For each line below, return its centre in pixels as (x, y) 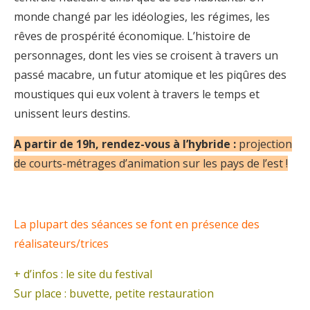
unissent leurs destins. (72, 113)
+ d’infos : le (46, 274)
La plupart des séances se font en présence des (137, 224)
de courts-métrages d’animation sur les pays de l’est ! (151, 163)
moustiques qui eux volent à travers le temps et (137, 94)
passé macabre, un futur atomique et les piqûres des (150, 74)
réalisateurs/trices (61, 243)
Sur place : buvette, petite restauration (114, 293)
